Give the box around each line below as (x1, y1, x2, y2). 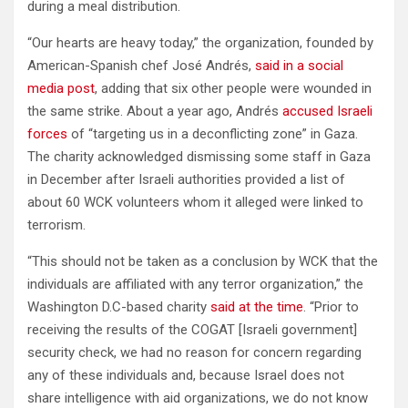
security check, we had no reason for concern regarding (27, 343, 362, 361)
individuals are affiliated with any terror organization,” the (27, 275, 363, 292)
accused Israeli (282, 102, 372, 119)
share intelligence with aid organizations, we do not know (27, 389, 368, 406)
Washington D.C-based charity (27, 298, 210, 315)
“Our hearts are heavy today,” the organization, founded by (27, 34, 373, 51)
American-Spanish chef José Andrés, (27, 56, 255, 74)
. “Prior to (303, 298, 359, 315)
